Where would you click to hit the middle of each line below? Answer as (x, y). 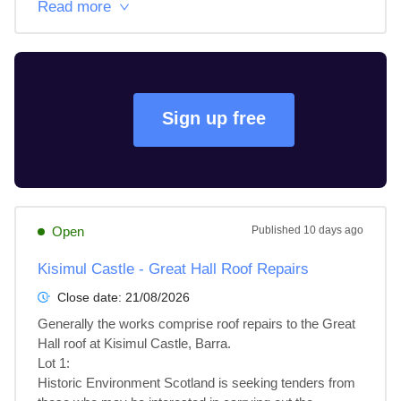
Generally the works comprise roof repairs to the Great (198, 324)
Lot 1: (55, 363)
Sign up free (214, 118)
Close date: (91, 297)
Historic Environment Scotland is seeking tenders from (198, 383)
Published (277, 230)
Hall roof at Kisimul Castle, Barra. (134, 343)
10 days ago (333, 230)
